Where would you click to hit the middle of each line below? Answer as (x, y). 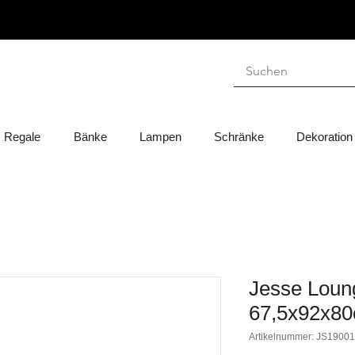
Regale (22, 137)
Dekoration (324, 137)
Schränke (239, 137)
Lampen (160, 137)
